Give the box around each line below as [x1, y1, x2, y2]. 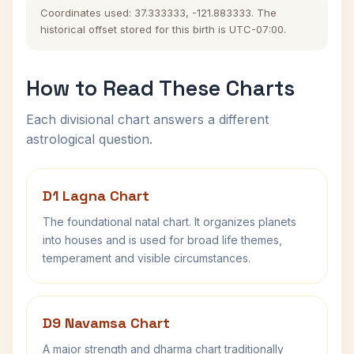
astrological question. [26, 131, 153, 147]
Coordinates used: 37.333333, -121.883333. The [40, 6, 277, 19]
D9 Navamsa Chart [43, 314, 170, 332]
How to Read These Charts [26, 74, 295, 102]
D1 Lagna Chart [43, 186, 149, 205]
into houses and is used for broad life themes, [43, 233, 282, 247]
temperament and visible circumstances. [43, 251, 250, 265]
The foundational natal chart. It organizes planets [43, 215, 296, 228]
